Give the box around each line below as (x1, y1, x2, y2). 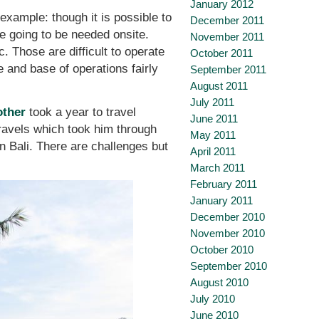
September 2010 (190, 260, 267, 272)
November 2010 (190, 227, 265, 239)
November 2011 (190, 31, 264, 43)
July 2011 (190, 96, 234, 108)
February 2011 (190, 178, 257, 190)
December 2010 (190, 211, 265, 223)
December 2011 (190, 14, 264, 26)
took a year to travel (26, 105, 137, 119)
